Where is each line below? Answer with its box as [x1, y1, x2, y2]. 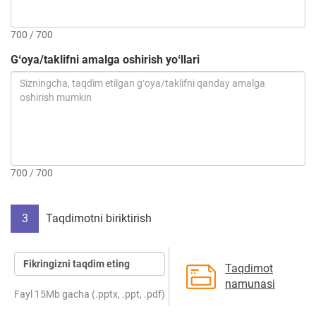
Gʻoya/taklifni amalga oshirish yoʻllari [11, 53, 200, 66]
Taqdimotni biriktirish [46, 212, 152, 225]
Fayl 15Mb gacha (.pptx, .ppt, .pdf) [14, 288, 165, 300]
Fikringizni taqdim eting [23, 257, 130, 269]
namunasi [225, 277, 275, 291]
